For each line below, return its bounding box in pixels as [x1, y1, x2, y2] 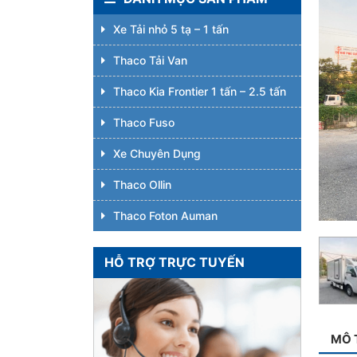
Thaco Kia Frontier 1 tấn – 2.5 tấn [113, 84, 286, 98]
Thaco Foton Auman [113, 209, 218, 222]
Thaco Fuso [113, 116, 175, 129]
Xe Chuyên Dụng [113, 147, 201, 160]
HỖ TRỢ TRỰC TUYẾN [104, 254, 245, 270]
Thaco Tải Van [113, 53, 187, 67]
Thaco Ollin [113, 178, 171, 191]
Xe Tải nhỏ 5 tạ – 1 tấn [113, 22, 229, 36]
